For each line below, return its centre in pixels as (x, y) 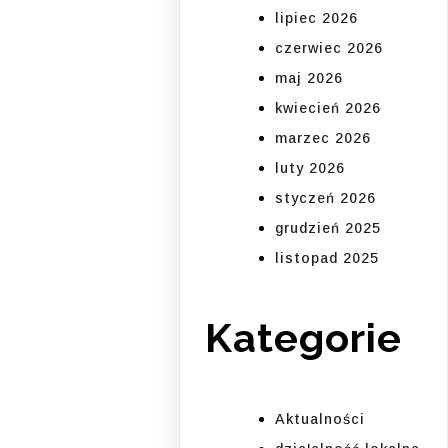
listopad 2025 (327, 258)
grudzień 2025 (328, 228)
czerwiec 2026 (329, 48)
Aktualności (320, 418)
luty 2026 (310, 168)
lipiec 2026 (317, 18)
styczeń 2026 (326, 198)
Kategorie (304, 338)
